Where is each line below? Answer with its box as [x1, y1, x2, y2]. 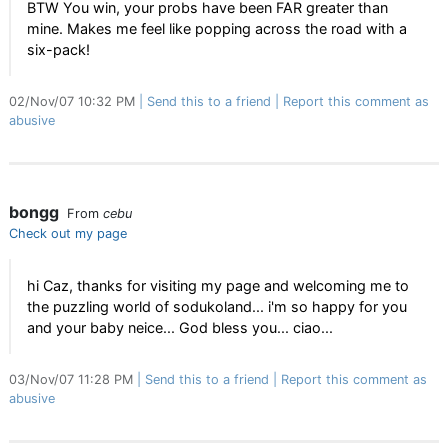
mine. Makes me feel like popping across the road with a [27, 20, 407, 37]
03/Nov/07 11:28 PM [9, 372, 137, 387]
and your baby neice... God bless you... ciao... [27, 319, 333, 336]
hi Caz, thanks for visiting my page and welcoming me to [27, 277, 409, 294]
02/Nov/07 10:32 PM [9, 94, 139, 109]
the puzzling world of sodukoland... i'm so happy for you [27, 298, 407, 315]
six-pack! [27, 41, 90, 58]
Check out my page [9, 226, 127, 241]
